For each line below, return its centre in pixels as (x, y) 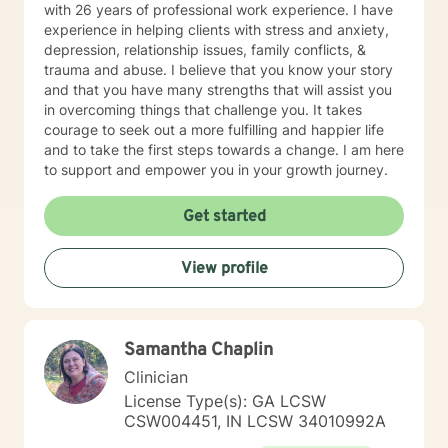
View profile (224, 269)
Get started (224, 217)
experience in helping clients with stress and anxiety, (216, 29)
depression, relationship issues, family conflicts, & (205, 49)
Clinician (156, 377)
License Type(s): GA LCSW (225, 401)
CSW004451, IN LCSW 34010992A (255, 421)
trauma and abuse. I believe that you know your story (218, 69)
